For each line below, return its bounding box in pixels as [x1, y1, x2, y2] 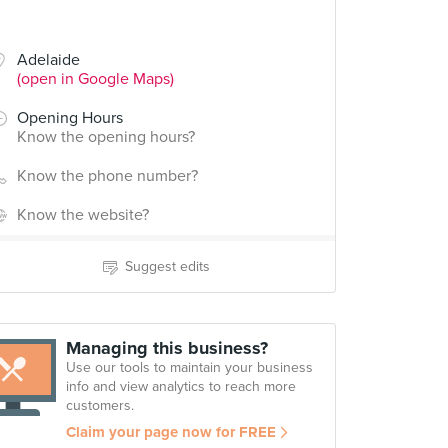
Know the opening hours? [17, 127, 195, 147]
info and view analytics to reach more [66, 378, 296, 395]
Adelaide [17, 50, 80, 70]
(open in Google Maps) [17, 69, 174, 89]
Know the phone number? [17, 166, 198, 186]
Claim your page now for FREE [66, 423, 276, 441]
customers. [66, 397, 134, 414]
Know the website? [17, 205, 149, 225]
